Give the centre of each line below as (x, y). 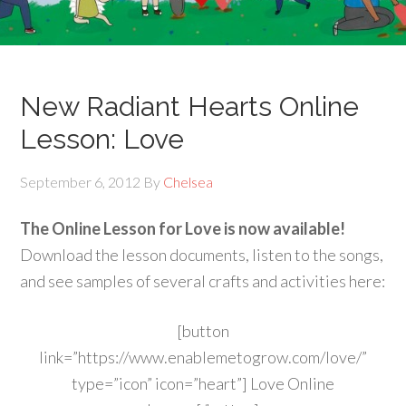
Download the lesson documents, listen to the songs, (202, 255)
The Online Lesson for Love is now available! (183, 228)
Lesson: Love (102, 139)
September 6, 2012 (81, 182)
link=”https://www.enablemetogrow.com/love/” (203, 357)
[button (203, 331)
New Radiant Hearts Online (190, 106)
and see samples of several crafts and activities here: (203, 281)
